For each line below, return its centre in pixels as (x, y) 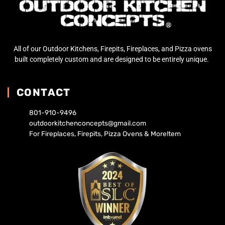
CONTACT (44, 92)
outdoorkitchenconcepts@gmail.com (88, 123)
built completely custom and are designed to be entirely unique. (113, 60)
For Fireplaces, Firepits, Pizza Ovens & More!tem (105, 133)
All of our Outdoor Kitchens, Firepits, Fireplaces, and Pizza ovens (113, 49)
